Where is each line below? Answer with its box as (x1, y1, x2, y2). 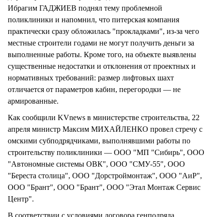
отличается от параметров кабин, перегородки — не (8, 85, 181, 93)
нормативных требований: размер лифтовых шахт (8, 73, 174, 82)
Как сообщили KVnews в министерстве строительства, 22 (8, 113, 200, 122)
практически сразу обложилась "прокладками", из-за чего (8, 27, 199, 35)
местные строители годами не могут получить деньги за (8, 38, 194, 47)
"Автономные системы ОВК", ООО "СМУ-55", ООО (8, 160, 185, 169)
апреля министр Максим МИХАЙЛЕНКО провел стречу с (8, 125, 202, 134)
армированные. (8, 96, 61, 105)
